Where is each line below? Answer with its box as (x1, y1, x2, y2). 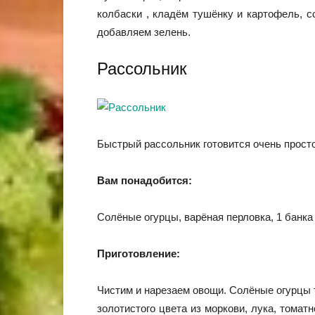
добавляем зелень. (97, 26, 191, 38)
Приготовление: (97, 247, 180, 259)
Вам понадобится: (97, 174, 192, 186)
